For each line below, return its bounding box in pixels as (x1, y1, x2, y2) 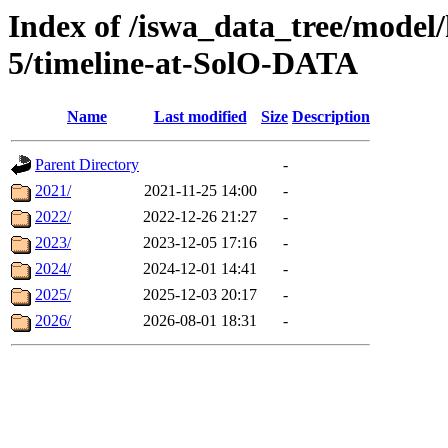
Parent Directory (35, 156, 139, 174)
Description (292, 108, 370, 126)
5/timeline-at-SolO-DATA (8, 45, 358, 81)
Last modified (153, 108, 247, 126)
